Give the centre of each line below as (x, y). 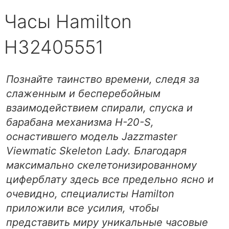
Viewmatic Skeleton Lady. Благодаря (96, 151)
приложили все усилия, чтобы (83, 208)
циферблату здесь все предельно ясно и (110, 179)
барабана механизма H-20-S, (80, 122)
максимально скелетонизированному (101, 165)
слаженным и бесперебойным (83, 93)
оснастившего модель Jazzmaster (91, 136)
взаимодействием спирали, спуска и (99, 108)
